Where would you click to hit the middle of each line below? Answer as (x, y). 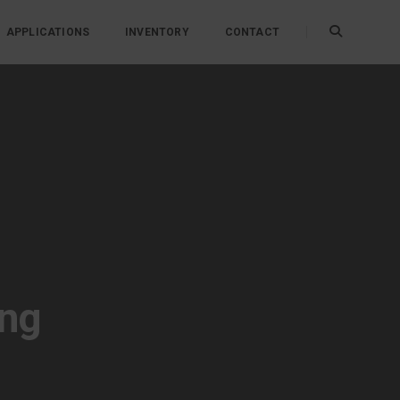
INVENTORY (157, 32)
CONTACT (252, 32)
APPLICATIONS (48, 32)
